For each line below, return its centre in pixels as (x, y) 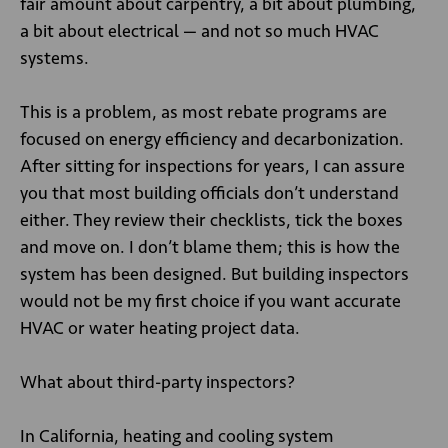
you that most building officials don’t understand (209, 193)
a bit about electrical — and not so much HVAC (199, 31)
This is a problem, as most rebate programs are (203, 112)
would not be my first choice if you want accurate (210, 301)
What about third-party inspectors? (157, 382)
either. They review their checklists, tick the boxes (211, 220)
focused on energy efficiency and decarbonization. (212, 139)
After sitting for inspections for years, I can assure (212, 166)
